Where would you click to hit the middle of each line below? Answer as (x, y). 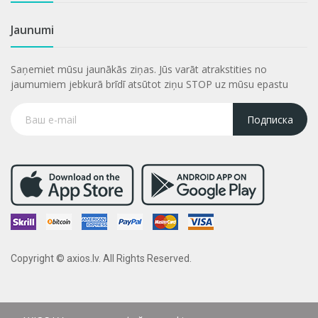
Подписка (270, 119)
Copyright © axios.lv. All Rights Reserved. (101, 258)
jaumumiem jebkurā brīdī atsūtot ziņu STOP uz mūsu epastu (149, 84)
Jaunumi (32, 30)
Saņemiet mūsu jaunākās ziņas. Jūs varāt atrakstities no (139, 70)
